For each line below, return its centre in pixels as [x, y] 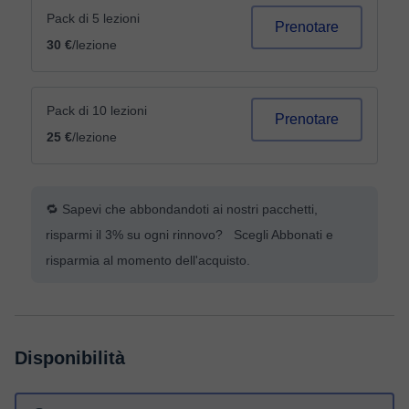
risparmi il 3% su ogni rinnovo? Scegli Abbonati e [189, 235]
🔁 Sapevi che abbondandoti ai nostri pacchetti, [182, 209]
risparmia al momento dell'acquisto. [148, 260]
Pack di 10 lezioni [97, 110]
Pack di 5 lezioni [93, 18]
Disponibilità [70, 358]
